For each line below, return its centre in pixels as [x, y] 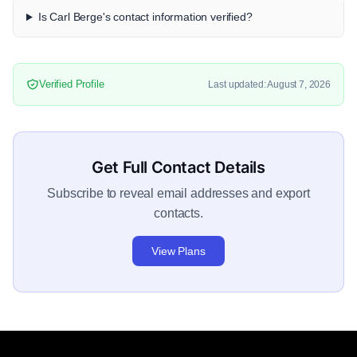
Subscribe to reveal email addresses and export [178, 194]
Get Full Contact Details [178, 168]
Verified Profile [72, 84]
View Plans [178, 251]
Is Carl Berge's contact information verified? [145, 17]
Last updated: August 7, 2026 [269, 84]
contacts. [178, 214]
